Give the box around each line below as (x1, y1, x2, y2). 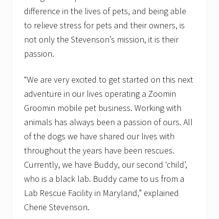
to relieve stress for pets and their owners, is (24, 20, 185, 31)
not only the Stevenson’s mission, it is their (24, 34, 178, 45)
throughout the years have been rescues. (24, 145, 175, 156)
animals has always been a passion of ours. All (24, 116, 193, 128)
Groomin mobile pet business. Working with (24, 102, 181, 114)
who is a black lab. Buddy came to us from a (24, 173, 184, 185)
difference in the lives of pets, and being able (24, 5, 186, 17)
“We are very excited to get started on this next (24, 74, 193, 86)
